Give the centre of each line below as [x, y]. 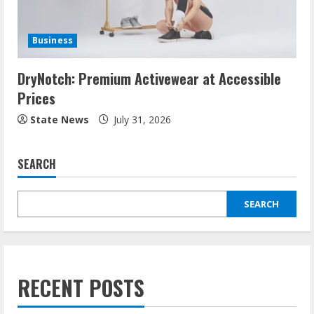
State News [60, 119]
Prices [36, 98]
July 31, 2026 [141, 119]
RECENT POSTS [81, 287]
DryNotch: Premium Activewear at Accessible [149, 78]
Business [53, 40]
